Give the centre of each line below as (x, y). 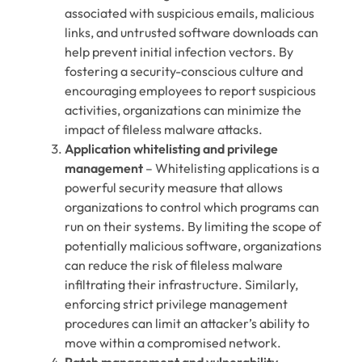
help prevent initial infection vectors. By (179, 51)
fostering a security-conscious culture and (184, 71)
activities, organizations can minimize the (183, 109)
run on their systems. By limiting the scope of (193, 226)
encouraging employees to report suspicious (190, 90)
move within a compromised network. (173, 342)
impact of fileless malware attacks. (164, 129)
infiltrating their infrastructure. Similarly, (181, 284)
